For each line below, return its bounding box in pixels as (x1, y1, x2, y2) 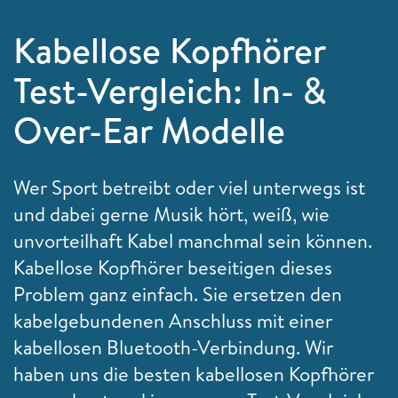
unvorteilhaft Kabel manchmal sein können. (13, 227, 372, 254)
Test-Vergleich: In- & (13, 65, 327, 115)
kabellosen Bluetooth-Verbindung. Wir (13, 333, 333, 361)
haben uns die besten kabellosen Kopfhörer (13, 360, 374, 387)
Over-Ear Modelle (13, 105, 285, 155)
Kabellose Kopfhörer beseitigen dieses (13, 253, 332, 281)
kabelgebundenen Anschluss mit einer (13, 306, 332, 334)
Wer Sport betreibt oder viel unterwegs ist (13, 173, 365, 201)
